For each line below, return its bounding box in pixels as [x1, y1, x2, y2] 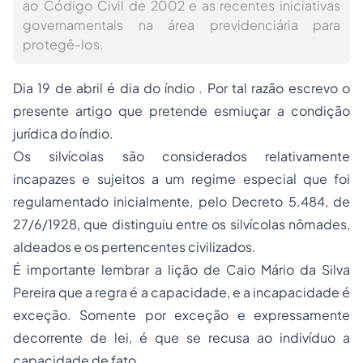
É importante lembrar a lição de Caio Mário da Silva [13, 261, 350, 278]
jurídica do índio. [13, 125, 113, 142]
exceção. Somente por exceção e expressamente [13, 306, 350, 323]
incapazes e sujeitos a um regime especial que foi [13, 170, 350, 187]
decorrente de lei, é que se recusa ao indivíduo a [13, 329, 350, 346]
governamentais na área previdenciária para [23, 16, 340, 33]
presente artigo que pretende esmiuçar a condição [13, 102, 350, 119]
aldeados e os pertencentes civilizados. [13, 238, 256, 255]
